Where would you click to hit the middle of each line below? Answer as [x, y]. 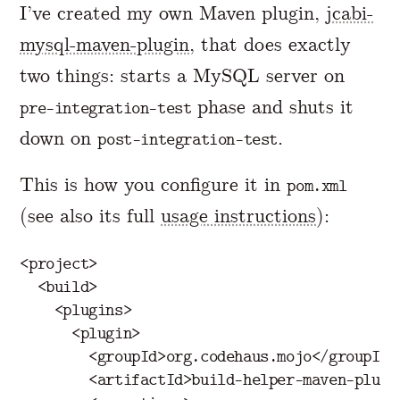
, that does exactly [271, 44]
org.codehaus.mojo [238, 356]
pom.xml [317, 185]
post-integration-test [187, 139]
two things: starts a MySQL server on [183, 75]
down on [59, 137]
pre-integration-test [106, 108]
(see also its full [91, 215]
